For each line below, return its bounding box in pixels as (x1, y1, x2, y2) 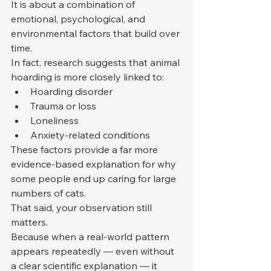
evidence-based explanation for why (11, 157, 178, 170)
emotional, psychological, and (11, 12, 148, 25)
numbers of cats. (11, 186, 86, 199)
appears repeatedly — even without (11, 244, 177, 257)
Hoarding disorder (30, 85, 113, 97)
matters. (11, 215, 48, 228)
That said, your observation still (11, 201, 154, 214)
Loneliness (30, 114, 79, 126)
